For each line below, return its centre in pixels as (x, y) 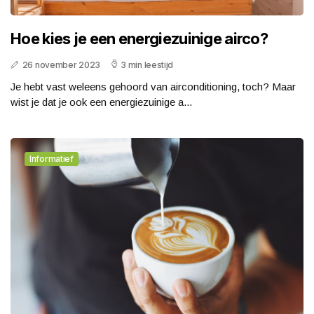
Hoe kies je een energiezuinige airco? (139, 38)
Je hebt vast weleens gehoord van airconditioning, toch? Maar (153, 86)
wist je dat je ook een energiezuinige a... (101, 102)
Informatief (52, 158)
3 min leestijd (147, 64)
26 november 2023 (61, 64)
